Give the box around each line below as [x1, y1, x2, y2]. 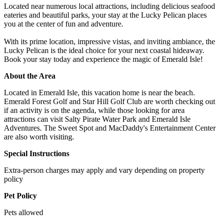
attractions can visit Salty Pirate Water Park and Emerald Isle [4, 114, 191, 123]
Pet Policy [4, 191, 37, 200]
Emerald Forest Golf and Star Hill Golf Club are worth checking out [4, 97, 215, 106]
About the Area [4, 71, 55, 80]
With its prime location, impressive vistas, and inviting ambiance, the [4, 37, 215, 46]
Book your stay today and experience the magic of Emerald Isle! [4, 55, 203, 63]
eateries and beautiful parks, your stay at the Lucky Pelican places [4, 10, 207, 19]
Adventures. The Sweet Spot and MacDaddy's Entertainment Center [4, 123, 216, 132]
